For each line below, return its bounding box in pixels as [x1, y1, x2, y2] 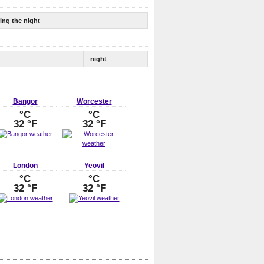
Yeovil [84, 161, 104, 170]
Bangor [12, 97, 38, 105]
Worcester [76, 97, 112, 105]
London [12, 161, 38, 170]
